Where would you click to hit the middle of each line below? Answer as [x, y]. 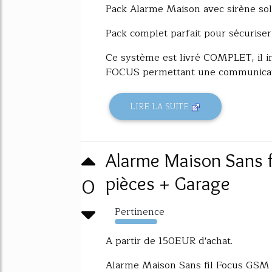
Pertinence [140, 212]
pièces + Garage [168, 183]
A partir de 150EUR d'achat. [169, 241]
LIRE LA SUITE [161, 106]
